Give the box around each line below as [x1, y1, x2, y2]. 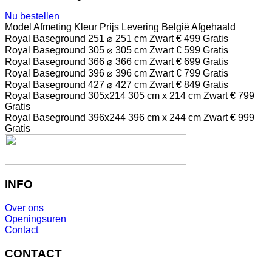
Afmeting [33, 21, 72, 32]
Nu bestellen [5, 10, 59, 21]
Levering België [121, 21, 189, 32]
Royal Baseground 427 [5, 79, 104, 90]
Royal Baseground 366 [5, 56, 104, 67]
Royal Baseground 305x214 [5, 90, 126, 101]
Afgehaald [191, 21, 236, 32]
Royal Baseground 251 [5, 33, 104, 44]
